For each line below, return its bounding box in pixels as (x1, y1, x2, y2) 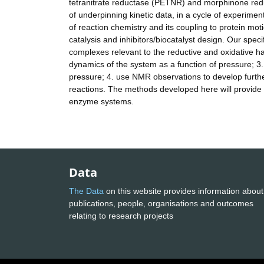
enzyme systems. (69, 97, 134, 107)
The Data (69, 186, 104, 196)
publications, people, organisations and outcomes (69, 198, 253, 208)
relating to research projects (69, 210, 176, 220)
